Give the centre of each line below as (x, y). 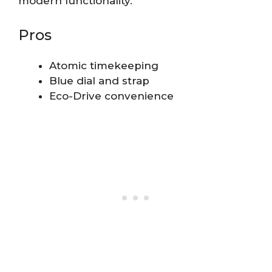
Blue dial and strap (99, 80)
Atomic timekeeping (104, 65)
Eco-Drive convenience (111, 96)
